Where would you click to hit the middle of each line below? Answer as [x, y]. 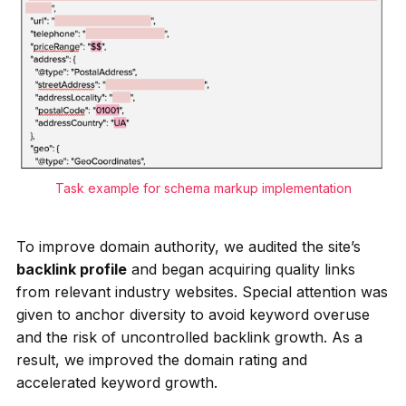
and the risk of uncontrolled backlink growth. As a [189, 337]
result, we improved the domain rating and [161, 359]
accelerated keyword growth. [116, 382]
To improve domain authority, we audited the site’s [188, 246]
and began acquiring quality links [241, 269]
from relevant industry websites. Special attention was [202, 291]
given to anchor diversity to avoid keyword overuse [193, 314]
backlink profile [71, 269]
